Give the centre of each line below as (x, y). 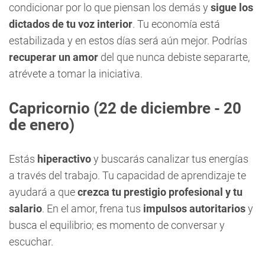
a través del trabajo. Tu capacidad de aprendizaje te (127, 175)
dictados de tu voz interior (71, 24)
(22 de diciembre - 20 (166, 108)
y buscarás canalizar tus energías (170, 159)
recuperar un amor (54, 57)
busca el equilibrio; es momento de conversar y (117, 225)
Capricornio (49, 108)
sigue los (232, 7)
